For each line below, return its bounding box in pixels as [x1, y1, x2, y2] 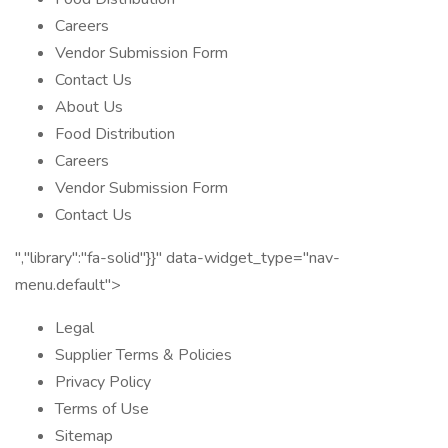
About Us [55, 96, 123, 118]
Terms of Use [55, 398, 149, 420]
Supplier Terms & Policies [55, 344, 232, 366]
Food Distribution [55, 123, 175, 145]
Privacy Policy [55, 371, 151, 393]
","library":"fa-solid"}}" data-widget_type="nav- [15, 247, 340, 269]
